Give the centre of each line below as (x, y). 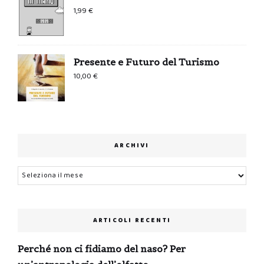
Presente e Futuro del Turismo (146, 62)
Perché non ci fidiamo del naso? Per (102, 248)
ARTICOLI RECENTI (132, 220)
